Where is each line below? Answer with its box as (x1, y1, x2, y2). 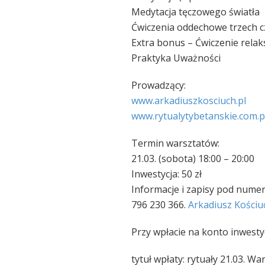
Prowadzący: (131, 79, 186, 92)
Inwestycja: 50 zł (131, 167, 202, 180)
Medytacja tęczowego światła (131, 5, 260, 18)
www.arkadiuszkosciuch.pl (131, 94, 246, 107)
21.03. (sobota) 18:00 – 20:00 (131, 152, 254, 165)
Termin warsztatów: (131, 137, 219, 150)
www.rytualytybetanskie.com (131, 109, 257, 122)
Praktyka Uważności (131, 51, 221, 64)
